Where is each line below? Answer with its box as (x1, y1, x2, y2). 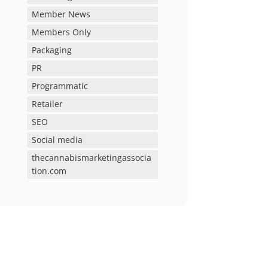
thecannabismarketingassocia (31, 152, 151, 164)
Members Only (31, 26, 91, 38)
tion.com (31, 165, 66, 177)
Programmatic (31, 80, 88, 92)
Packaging (31, 44, 72, 56)
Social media (31, 134, 83, 146)
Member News (31, 8, 90, 20)
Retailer (31, 98, 63, 110)
